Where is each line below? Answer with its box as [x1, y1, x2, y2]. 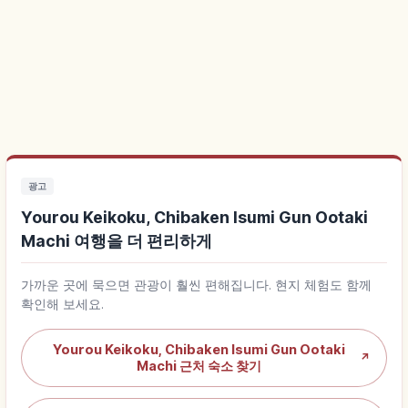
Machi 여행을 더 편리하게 [21, 230, 212, 250]
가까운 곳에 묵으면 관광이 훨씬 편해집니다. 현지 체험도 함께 [21, 277, 372, 292]
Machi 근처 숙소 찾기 [136, 357, 261, 373]
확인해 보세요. [21, 296, 104, 311]
